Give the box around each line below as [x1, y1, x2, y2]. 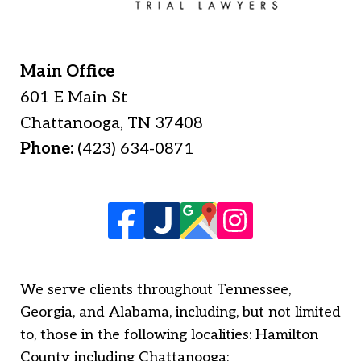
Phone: [20, 139, 77, 160]
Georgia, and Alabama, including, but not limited [20, 304, 341, 322]
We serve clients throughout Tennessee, [20, 281, 291, 299]
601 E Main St [20, 88, 127, 108]
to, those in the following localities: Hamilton [20, 326, 318, 344]
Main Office [20, 62, 114, 82]
